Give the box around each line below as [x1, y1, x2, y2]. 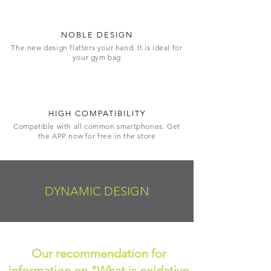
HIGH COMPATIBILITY [48, 109, 146, 118]
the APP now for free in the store [38, 131, 156, 140]
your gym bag [72, 53, 122, 62]
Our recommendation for [31, 246, 166, 261]
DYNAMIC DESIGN [44, 184, 149, 198]
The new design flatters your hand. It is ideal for [11, 43, 183, 52]
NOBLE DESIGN [61, 30, 133, 39]
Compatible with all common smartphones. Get [13, 122, 180, 131]
